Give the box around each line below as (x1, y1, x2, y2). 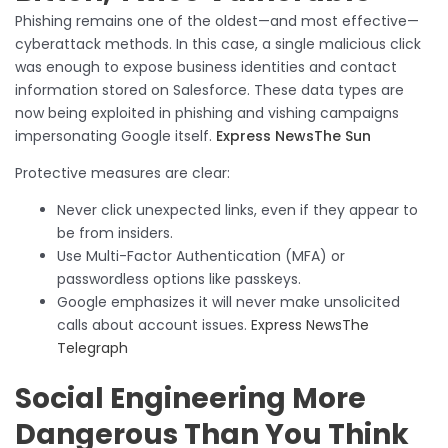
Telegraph (57, 338, 128, 359)
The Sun (314, 126, 371, 147)
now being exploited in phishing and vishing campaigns (15, 103, 399, 124)
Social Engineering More (15, 379, 366, 419)
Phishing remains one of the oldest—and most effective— (15, 11, 419, 32)
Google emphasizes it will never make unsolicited (57, 292, 400, 313)
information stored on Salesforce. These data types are (15, 80, 404, 101)
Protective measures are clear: (15, 163, 230, 184)
